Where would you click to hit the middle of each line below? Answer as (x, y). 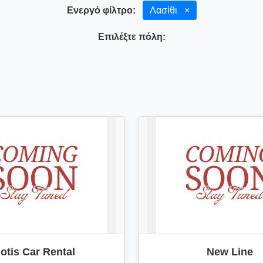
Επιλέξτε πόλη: (131, 37)
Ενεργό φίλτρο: (101, 10)
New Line (230, 252)
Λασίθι (164, 10)
